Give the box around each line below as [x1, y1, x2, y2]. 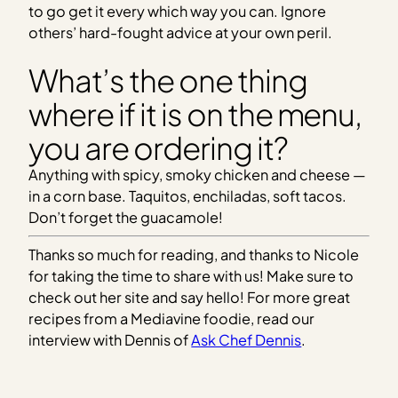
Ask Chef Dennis [191, 330, 302, 350]
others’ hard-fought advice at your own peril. [28, 23, 333, 43]
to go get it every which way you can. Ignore [28, 2, 327, 21]
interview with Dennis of [28, 330, 192, 350]
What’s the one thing [28, 60, 307, 99]
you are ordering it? [28, 127, 288, 167]
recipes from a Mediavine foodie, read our [28, 309, 315, 329]
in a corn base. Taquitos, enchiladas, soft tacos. [28, 186, 347, 205]
